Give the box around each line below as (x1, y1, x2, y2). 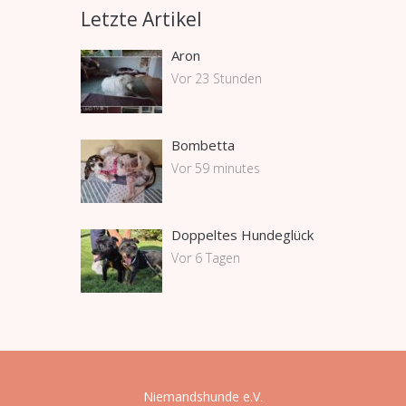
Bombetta (171, 136, 235, 154)
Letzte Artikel (81, 6, 202, 32)
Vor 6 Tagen (171, 249, 240, 266)
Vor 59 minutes (171, 159, 260, 177)
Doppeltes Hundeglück (171, 226, 314, 244)
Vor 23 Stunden (171, 70, 262, 87)
